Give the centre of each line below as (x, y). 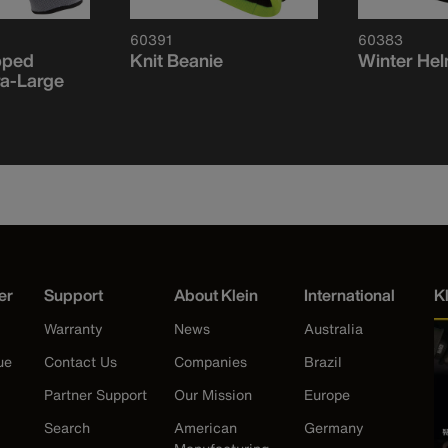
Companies (210, 362)
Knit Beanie (176, 60)
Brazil (323, 362)
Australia (333, 329)
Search (67, 428)
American (205, 428)
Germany (334, 428)
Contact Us (80, 362)
